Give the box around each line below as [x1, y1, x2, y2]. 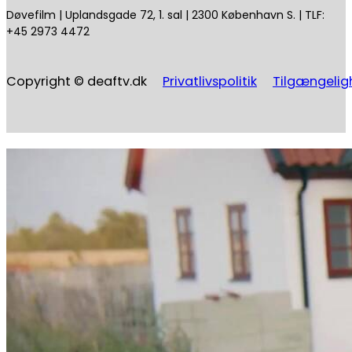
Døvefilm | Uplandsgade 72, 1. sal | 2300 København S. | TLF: [6, 7, 324, 24]
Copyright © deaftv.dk [6, 72, 147, 91]
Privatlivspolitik [163, 72, 257, 91]
